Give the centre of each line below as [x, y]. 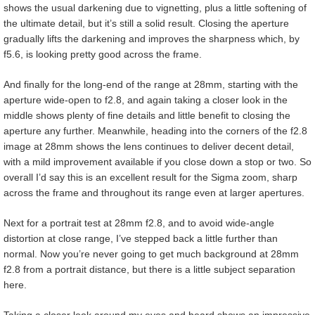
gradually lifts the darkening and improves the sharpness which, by [152, 39]
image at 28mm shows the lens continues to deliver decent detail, [149, 147]
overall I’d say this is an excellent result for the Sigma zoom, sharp [150, 178]
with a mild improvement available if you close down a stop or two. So [157, 162]
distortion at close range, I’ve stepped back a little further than [141, 239]
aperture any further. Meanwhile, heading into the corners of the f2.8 [155, 131]
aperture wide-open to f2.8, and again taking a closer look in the [146, 100]
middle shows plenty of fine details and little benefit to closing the [147, 116]
